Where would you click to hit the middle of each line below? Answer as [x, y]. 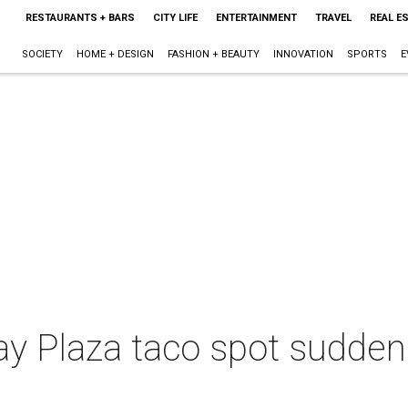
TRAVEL [333, 18]
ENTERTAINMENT [256, 18]
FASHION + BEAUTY [213, 54]
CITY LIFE [175, 18]
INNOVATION [303, 54]
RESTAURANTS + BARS [80, 18]
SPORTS [367, 54]
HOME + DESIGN [115, 54]
